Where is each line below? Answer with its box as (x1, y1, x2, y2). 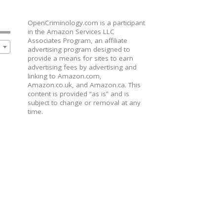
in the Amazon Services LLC (27, 27, 114, 36)
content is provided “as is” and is (27, 89, 129, 98)
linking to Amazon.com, (27, 71, 102, 80)
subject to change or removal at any (27, 98, 141, 107)
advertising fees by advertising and (27, 62, 137, 72)
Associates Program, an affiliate (27, 36, 127, 45)
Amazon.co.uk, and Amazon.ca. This (27, 80, 141, 89)
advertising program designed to (27, 44, 130, 54)
